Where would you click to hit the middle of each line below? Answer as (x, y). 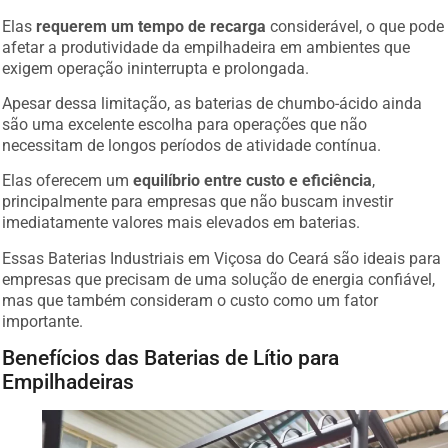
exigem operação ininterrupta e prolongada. (156, 68)
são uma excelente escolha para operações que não (185, 125)
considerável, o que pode (355, 26)
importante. (43, 321)
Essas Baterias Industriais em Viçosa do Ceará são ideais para (222, 258)
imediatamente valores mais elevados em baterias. (181, 223)
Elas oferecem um (68, 181)
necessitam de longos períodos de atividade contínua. (192, 146)
